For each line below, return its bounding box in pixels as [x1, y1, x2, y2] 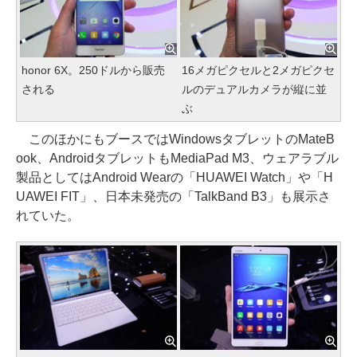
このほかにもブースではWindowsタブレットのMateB [16, 132, 335, 147]
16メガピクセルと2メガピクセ [182, 64, 335, 77]
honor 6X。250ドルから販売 [22, 64, 165, 77]
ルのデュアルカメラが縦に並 [182, 83, 327, 96]
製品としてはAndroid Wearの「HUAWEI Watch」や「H [16, 171, 333, 185]
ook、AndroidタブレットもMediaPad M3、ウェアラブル [16, 151, 339, 166]
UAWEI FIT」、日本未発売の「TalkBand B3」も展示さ [16, 190, 331, 204]
